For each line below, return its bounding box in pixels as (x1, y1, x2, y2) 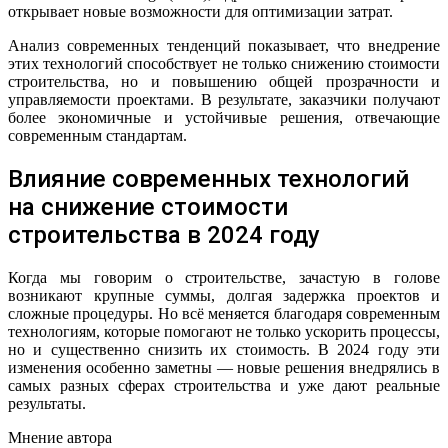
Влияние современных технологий (8, 165, 409, 194)
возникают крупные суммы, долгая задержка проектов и (8, 287, 440, 305)
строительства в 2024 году (8, 221, 320, 250)
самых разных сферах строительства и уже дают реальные (8, 377, 440, 395)
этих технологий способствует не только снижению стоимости (8, 55, 440, 73)
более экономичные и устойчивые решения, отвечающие (8, 109, 440, 127)
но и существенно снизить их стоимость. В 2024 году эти (8, 341, 440, 359)
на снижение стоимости (8, 193, 288, 222)
